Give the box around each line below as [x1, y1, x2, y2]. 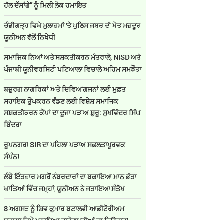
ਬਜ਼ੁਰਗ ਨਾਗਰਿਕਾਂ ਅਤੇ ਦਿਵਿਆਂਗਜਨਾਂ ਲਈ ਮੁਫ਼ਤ [4, 84, 126, 94]
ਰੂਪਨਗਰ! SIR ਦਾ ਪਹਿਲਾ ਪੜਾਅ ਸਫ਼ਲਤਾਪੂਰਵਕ [4, 140, 125, 149]
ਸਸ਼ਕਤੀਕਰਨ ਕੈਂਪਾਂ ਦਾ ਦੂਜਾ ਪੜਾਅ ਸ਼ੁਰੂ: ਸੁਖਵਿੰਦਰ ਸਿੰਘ [4, 108, 140, 117]
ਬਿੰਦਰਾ [4, 120, 22, 129]
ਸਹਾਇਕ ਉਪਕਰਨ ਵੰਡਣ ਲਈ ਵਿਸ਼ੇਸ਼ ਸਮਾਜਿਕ [4, 96, 118, 106]
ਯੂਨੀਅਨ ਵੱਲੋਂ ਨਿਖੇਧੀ [4, 32, 56, 42]
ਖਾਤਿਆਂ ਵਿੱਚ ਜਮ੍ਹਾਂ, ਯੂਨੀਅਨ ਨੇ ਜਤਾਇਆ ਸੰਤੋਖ [4, 184, 125, 193]
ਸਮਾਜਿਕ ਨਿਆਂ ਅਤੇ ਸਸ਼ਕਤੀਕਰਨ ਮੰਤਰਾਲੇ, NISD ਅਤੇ [4, 53, 141, 62]
